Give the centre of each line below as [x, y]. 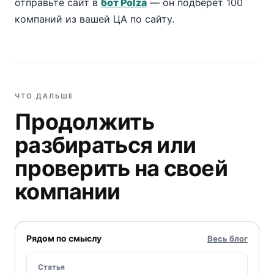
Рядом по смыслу [64, 238]
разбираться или [106, 145]
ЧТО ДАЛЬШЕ [44, 96]
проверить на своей [121, 168]
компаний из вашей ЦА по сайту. [94, 19]
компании [68, 191]
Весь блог [228, 239]
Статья [51, 267]
